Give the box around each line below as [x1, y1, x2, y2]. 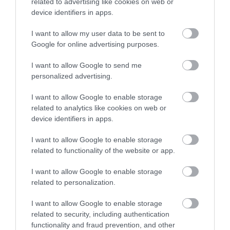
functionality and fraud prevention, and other [31, 220, 175, 229]
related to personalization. [31, 178, 116, 186]
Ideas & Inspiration [10, 36, 92, 50]
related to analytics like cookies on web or [31, 103, 166, 112]
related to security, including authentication [31, 209, 169, 218]
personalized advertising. [31, 71, 112, 80]
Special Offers [10, 75, 70, 88]
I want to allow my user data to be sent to [31, 29, 165, 37]
